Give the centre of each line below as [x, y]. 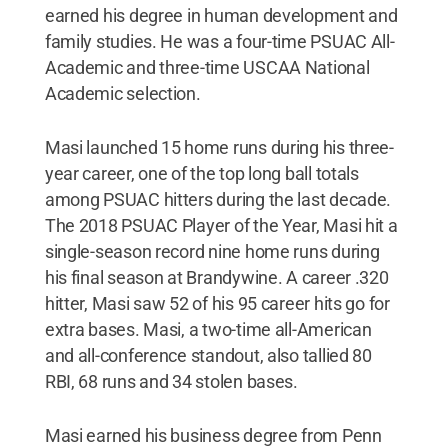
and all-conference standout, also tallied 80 [208, 355]
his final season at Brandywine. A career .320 [216, 277]
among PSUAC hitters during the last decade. [218, 199]
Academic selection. [122, 93]
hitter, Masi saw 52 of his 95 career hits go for [217, 303]
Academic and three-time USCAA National [207, 67]
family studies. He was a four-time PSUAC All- [219, 41]
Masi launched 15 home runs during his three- [219, 147]
